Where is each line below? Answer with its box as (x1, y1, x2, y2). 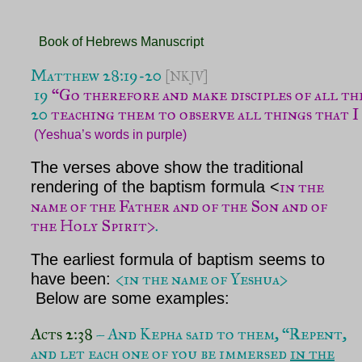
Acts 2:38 (31, 323, 93, 343)
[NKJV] (165, 69, 208, 85)
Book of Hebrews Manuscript (39, 34, 204, 48)
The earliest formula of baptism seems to (31, 250, 325, 269)
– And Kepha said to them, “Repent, (93, 323, 347, 343)
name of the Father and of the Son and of (31, 196, 327, 217)
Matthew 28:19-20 (31, 65, 165, 86)
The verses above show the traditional (31, 158, 303, 177)
